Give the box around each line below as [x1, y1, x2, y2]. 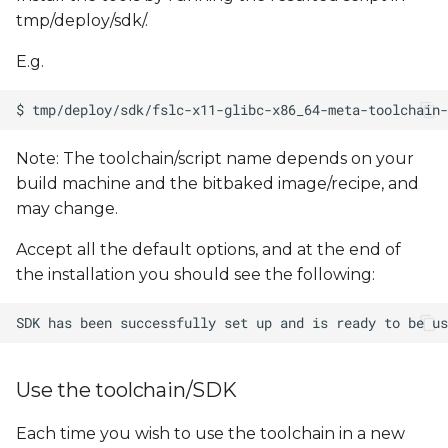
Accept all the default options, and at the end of [16, 240, 401, 259]
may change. [16, 199, 118, 218]
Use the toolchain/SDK [16, 378, 237, 402]
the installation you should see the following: [16, 265, 375, 284]
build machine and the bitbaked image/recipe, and [16, 174, 419, 193]
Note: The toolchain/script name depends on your [16, 149, 414, 168]
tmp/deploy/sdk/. [16, 11, 148, 30]
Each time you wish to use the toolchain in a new [16, 424, 405, 443]
